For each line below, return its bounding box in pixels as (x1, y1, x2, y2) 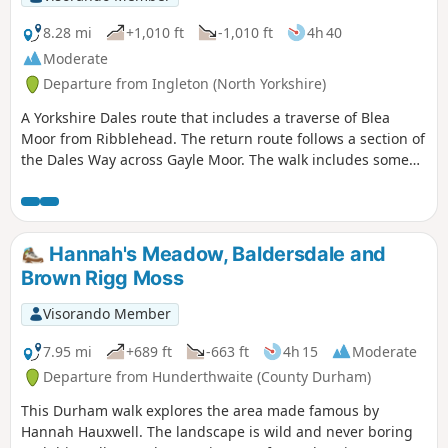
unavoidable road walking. (21, 171, 199, 191)
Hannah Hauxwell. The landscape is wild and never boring (21, 422, 413, 442)
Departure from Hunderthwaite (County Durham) (43, 367, 371, 387)
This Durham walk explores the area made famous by (21, 401, 379, 421)
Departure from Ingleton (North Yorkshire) (43, 74, 326, 94)
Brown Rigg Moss (21, 266, 184, 291)
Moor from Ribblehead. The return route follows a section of (21, 129, 425, 149)
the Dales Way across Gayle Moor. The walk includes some (21, 150, 409, 170)
